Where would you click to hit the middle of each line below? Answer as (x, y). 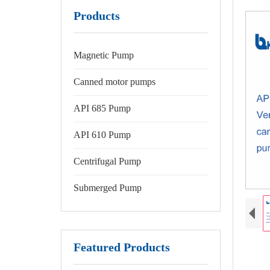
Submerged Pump (107, 188)
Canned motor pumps (114, 82)
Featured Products (121, 247)
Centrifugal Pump (107, 161)
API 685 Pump (102, 108)
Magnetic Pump (103, 55)
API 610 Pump (102, 135)
